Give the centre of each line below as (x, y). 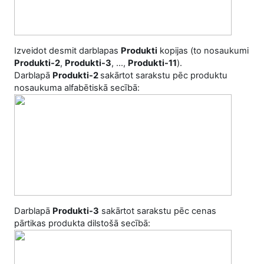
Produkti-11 (152, 63)
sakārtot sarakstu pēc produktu (164, 75)
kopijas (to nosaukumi (203, 51)
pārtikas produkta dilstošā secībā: (82, 223)
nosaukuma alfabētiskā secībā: (77, 88)
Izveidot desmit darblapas (67, 51)
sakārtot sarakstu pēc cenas (158, 211)
